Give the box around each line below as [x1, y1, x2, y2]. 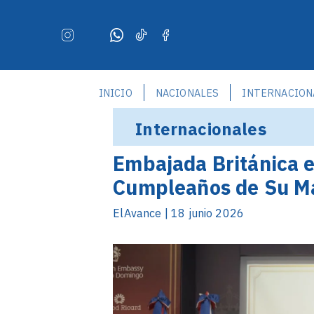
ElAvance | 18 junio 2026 [113, 206, 245, 220]
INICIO [98, 86, 132, 100]
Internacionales [135, 118, 266, 140]
